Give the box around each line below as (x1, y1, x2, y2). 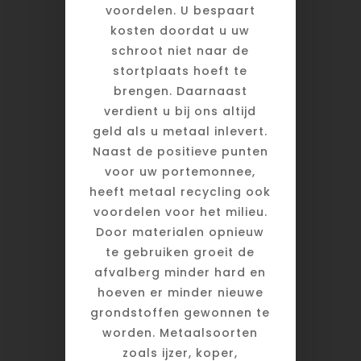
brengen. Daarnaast (113, 83, 247, 100)
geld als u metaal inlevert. (93, 123, 268, 140)
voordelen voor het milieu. (93, 204, 268, 221)
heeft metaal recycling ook (89, 184, 272, 201)
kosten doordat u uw (110, 23, 251, 39)
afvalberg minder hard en (94, 264, 267, 281)
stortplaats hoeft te (113, 63, 248, 80)
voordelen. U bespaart (105, 2, 255, 19)
